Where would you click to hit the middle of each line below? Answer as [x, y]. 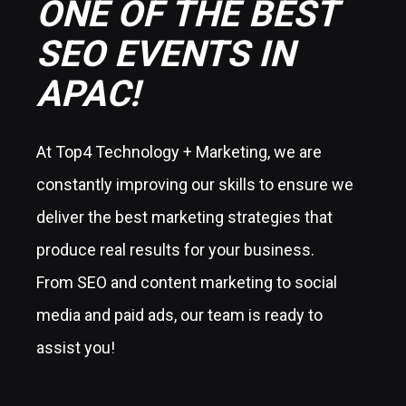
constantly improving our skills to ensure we [195, 184]
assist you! [76, 347]
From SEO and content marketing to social [187, 282]
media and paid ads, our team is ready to [179, 314]
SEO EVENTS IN [165, 53]
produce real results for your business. [175, 249]
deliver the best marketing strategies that [184, 217]
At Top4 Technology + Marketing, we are [179, 151]
